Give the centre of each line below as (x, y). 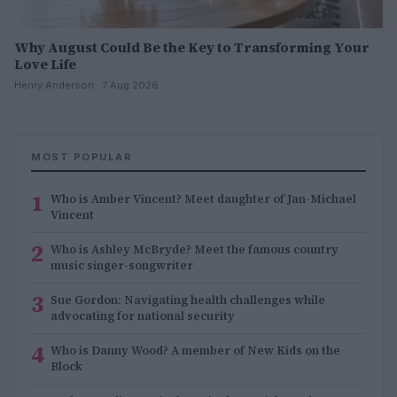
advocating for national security (143, 315)
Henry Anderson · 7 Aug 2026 (86, 85)
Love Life (45, 64)
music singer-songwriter (122, 265)
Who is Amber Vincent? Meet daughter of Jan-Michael (203, 198)
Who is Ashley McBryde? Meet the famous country (195, 249)
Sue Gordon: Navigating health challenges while (188, 300)
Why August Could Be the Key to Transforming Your (192, 47)
